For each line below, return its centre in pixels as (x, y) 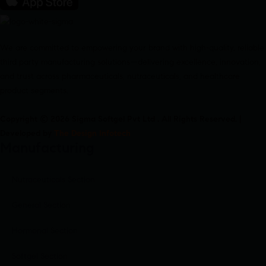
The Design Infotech (92, 133)
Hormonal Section (45, 231)
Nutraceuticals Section (53, 180)
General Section (41, 205)
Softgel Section (40, 256)
